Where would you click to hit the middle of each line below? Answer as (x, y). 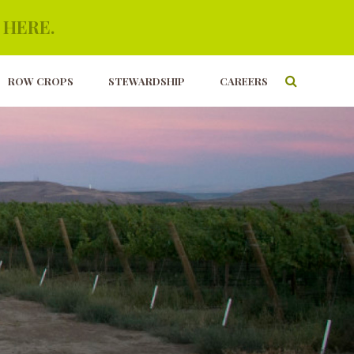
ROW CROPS (40, 81)
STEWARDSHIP (147, 81)
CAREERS (244, 81)
